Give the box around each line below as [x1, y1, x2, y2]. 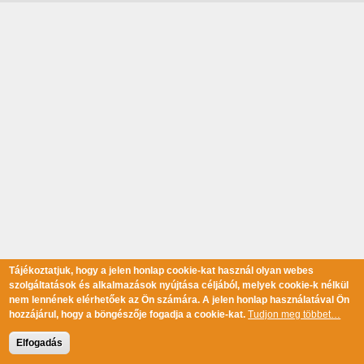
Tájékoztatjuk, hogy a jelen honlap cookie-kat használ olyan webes [9, 265, 314, 276]
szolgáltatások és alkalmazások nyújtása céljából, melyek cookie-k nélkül [9, 279, 349, 291]
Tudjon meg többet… [248, 309, 341, 320]
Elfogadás [16, 337, 63, 349]
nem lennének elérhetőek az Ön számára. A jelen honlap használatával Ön [9, 294, 350, 305]
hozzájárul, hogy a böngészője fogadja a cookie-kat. [9, 309, 246, 320]
